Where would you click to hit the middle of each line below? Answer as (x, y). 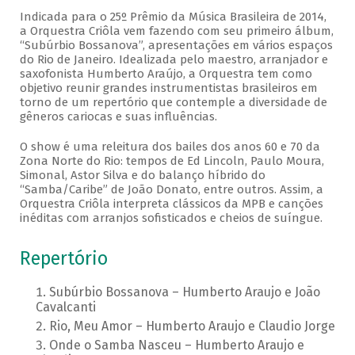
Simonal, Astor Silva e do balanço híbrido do (142, 176)
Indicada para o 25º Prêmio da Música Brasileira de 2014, (173, 17)
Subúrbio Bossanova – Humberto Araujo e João (184, 292)
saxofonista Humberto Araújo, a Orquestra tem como (166, 74)
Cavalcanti (65, 307)
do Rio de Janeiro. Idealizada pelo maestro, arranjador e (174, 60)
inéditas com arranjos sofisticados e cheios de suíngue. (171, 218)
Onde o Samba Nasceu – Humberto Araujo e (176, 345)
